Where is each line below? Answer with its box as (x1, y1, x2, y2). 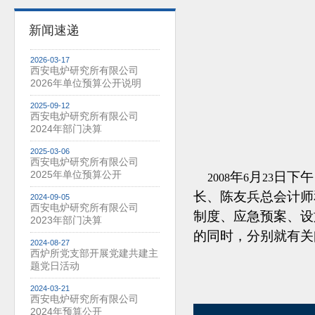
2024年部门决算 (30, 123, 102, 134)
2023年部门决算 (30, 214, 102, 226)
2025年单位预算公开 (30, 169, 122, 180)
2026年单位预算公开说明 (30, 77, 141, 89)
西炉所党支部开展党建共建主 (30, 247, 158, 259)
